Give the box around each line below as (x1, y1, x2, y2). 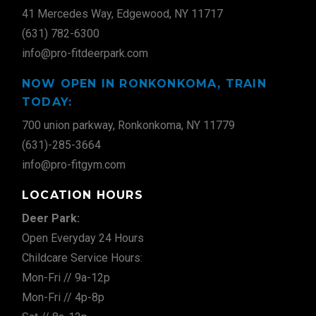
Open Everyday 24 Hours (22, 231, 144, 245)
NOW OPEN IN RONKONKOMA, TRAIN (22, 77, 267, 90)
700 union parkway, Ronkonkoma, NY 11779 (22, 119, 235, 132)
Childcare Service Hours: (22, 251, 142, 265)
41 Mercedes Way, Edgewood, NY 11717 (22, 7, 223, 20)
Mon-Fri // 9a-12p (22, 271, 110, 284)
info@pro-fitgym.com (22, 158, 126, 171)
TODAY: (22, 95, 73, 109)
